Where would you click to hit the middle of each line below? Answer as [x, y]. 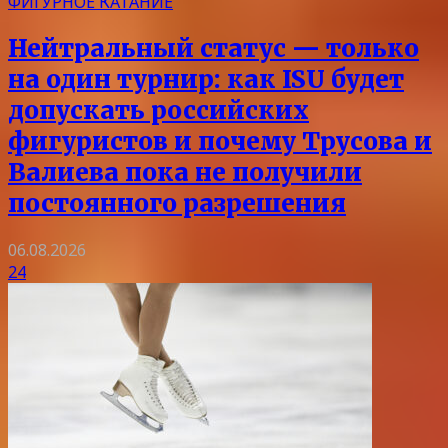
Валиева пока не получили [185, 173]
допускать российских [158, 111]
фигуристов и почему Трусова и [220, 142]
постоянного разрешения [177, 204]
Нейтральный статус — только [213, 49]
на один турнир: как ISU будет [206, 80]
